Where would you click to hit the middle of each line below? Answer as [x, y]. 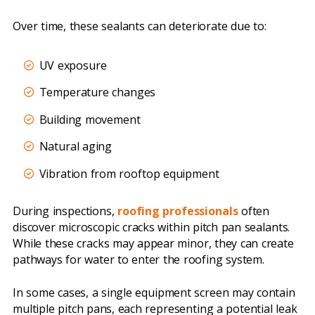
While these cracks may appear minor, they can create [153, 244]
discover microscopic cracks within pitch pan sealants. [152, 227]
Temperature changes [97, 92]
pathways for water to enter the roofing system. [139, 260]
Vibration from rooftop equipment [129, 173]
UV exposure [73, 66]
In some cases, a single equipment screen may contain [154, 293]
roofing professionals [176, 211]
